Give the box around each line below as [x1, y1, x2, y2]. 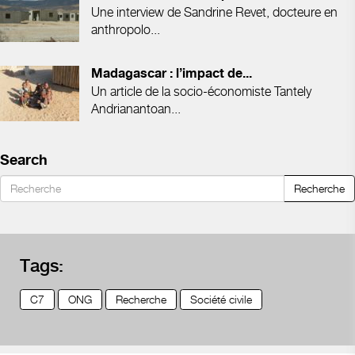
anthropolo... [91, 21, 160, 37]
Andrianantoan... [91, 101, 181, 116]
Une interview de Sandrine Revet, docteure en [91, 4, 338, 20]
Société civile [190, 292, 252, 306]
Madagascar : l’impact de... [91, 67, 252, 81]
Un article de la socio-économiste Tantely [91, 83, 311, 99]
